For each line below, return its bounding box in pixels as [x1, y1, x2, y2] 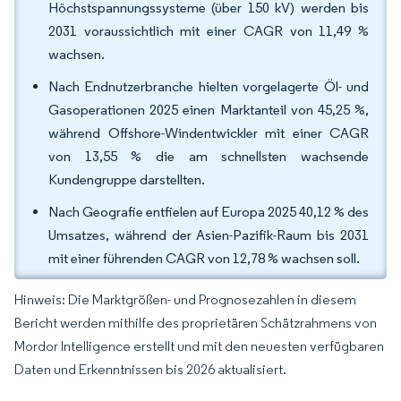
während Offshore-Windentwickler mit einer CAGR [48, 124, 369, 141]
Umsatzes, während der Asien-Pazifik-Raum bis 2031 [48, 226, 369, 243]
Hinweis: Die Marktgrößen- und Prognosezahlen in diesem [14, 291, 356, 308]
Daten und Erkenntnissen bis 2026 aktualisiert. [14, 361, 286, 378]
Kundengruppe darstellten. [48, 171, 205, 188]
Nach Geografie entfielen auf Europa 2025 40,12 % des [48, 203, 369, 220]
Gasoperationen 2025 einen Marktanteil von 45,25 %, [48, 101, 369, 118]
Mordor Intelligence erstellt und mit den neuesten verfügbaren [14, 337, 384, 354]
